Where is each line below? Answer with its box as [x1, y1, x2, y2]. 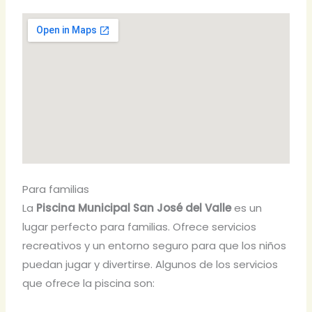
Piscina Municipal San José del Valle [36, 200, 232, 215]
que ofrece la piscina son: [22, 275, 155, 290]
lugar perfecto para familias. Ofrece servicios [22, 219, 257, 234]
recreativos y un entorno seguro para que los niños [22, 237, 287, 253]
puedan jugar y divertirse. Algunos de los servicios [22, 256, 279, 272]
